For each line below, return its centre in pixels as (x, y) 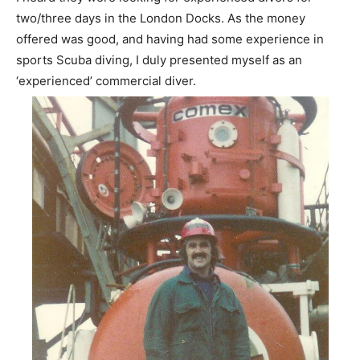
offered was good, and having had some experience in (170, 39)
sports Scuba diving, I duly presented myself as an (159, 60)
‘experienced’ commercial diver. (106, 81)
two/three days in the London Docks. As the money (161, 18)
